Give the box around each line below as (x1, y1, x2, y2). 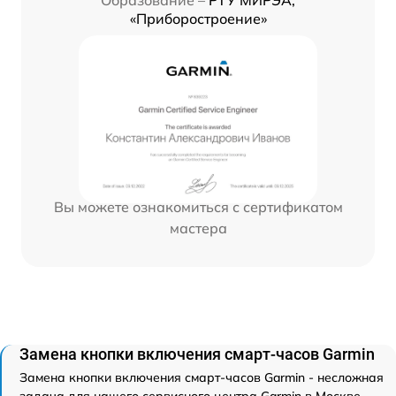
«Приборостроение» (129, 10, 267, 28)
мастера (169, 219, 227, 238)
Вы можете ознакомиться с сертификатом (53, 198, 343, 217)
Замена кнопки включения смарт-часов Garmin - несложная (19, 369, 384, 386)
